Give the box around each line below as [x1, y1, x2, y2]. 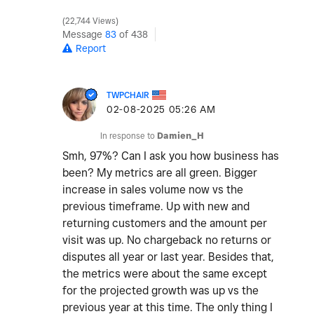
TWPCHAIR [107, 90, 149, 101]
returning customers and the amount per [62, 217, 267, 231]
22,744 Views [63, 16, 118, 27]
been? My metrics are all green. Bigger [62, 166, 257, 180]
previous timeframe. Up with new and [62, 200, 250, 214]
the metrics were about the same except [62, 267, 267, 281]
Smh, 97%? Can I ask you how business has [62, 149, 279, 163]
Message [62, 29, 105, 41]
